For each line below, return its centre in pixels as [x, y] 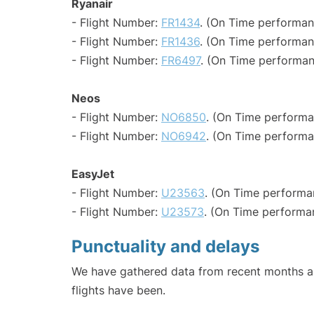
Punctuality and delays [165, 247]
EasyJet [93, 174]
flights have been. [118, 291]
